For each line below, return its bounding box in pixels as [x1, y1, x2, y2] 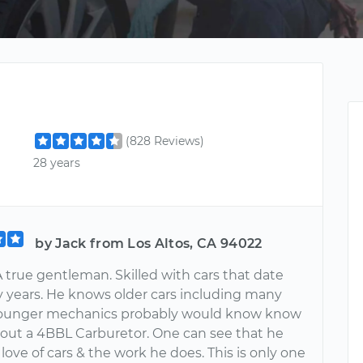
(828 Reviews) [126, 134, 205, 148]
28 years [33, 156, 81, 171]
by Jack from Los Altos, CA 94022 [35, 235, 263, 251]
